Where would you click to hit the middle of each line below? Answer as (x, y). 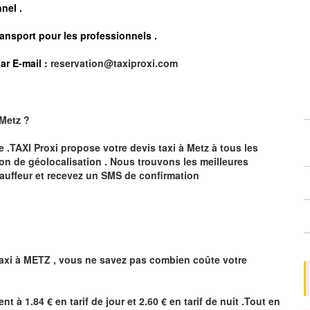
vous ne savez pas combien (126, 259)
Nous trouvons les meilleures (181, 161)
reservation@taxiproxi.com (114, 63)
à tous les (234, 147)
